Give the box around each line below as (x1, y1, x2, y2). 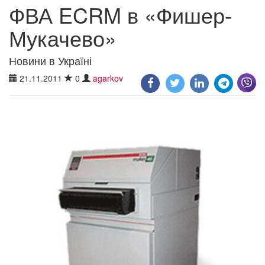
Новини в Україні (9, 52, 92, 68)
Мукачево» (9, 22, 117, 53)
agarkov (93, 72, 123, 84)
